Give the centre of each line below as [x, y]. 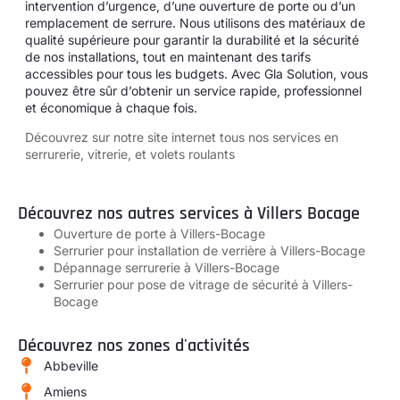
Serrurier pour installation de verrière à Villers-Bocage [209, 251]
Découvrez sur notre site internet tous [137, 137]
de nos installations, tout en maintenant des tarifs [168, 56]
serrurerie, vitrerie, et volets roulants [130, 154]
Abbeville [71, 366]
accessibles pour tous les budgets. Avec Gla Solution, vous [196, 73]
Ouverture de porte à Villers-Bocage [159, 234]
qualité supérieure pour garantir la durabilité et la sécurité [192, 39]
